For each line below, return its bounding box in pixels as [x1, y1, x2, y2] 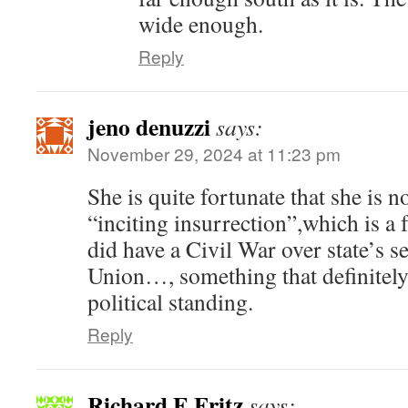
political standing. [87, 286, 253, 317]
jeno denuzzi [87, 109, 210, 144]
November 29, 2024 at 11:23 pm [87, 141, 341, 166]
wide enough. [138, 8, 263, 39]
